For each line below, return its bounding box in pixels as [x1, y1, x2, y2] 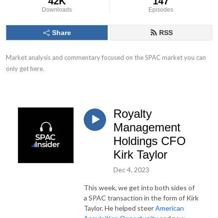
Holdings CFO [113, 134, 186, 147]
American [155, 203, 184, 212]
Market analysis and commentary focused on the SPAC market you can [6, 54, 206, 61]
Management [113, 121, 181, 134]
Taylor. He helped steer [84, 203, 155, 212]
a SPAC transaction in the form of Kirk [84, 193, 199, 202]
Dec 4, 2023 [113, 165, 149, 174]
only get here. [6, 65, 44, 73]
